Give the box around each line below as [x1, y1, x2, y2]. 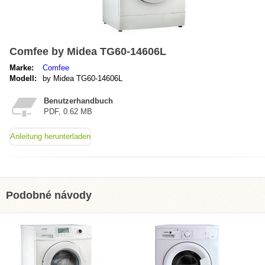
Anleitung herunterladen [10, 132, 91, 141]
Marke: [9, 63, 34, 72]
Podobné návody [6, 189, 92, 201]
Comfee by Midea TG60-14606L [9, 46, 166, 57]
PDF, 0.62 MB [44, 107, 92, 116]
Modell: [9, 74, 37, 83]
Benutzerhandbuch [44, 96, 113, 105]
